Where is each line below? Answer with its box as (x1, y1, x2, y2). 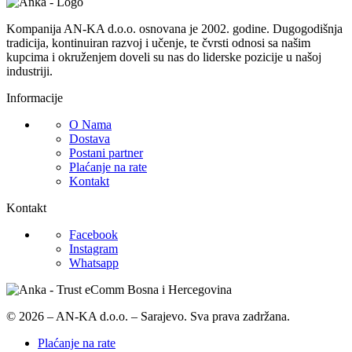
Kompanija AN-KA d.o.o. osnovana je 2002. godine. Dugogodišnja (6, 22, 343, 36)
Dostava (69, 132, 110, 146)
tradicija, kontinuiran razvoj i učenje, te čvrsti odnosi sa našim (6, 36, 310, 50)
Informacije (6, 91, 63, 105)
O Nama (69, 118, 112, 132)
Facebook (69, 228, 118, 242)
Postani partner (69, 146, 143, 160)
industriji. (6, 64, 53, 79)
